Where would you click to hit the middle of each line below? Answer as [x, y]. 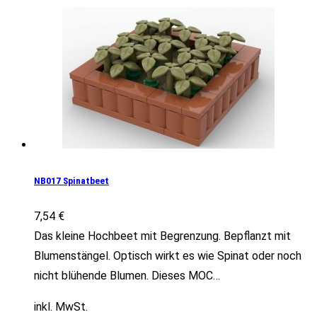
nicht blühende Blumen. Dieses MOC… [127, 275]
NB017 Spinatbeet [71, 180]
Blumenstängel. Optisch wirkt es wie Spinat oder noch [168, 255]
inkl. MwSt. [61, 306]
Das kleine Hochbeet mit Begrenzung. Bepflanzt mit [162, 236]
